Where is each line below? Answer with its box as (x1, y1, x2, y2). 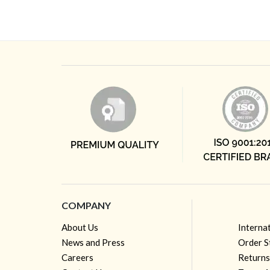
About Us (61, 221, 98, 233)
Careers (61, 251, 93, 263)
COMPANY (61, 199, 111, 211)
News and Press (61, 236, 125, 248)
